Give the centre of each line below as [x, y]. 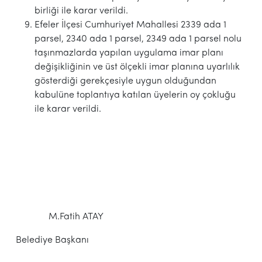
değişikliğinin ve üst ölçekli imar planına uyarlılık [137, 67]
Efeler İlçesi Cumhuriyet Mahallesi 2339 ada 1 [130, 25]
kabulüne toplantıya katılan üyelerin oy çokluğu [135, 95]
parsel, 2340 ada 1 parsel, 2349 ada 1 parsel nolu [138, 39]
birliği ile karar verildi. [81, 11]
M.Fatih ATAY [59, 217]
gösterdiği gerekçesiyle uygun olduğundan [125, 81]
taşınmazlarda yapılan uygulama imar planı [129, 53]
